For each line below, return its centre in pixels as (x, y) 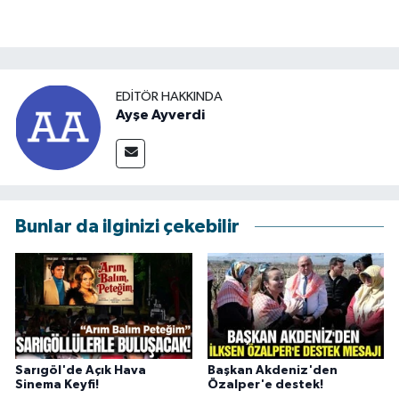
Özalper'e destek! (265, 384)
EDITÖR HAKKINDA (169, 96)
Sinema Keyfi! (57, 384)
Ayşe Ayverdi (160, 114)
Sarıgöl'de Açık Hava (81, 370)
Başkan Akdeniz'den (272, 370)
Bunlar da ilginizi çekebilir (127, 227)
